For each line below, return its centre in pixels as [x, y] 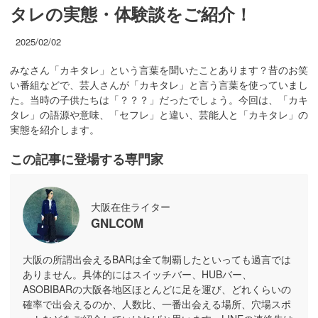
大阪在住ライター [131, 206]
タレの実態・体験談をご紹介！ [131, 14]
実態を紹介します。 [55, 130]
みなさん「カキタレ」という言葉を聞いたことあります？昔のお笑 [159, 70]
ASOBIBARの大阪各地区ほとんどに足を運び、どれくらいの [157, 289]
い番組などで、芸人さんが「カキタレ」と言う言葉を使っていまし [159, 85]
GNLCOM [117, 223]
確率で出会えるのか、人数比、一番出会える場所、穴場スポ [157, 304]
